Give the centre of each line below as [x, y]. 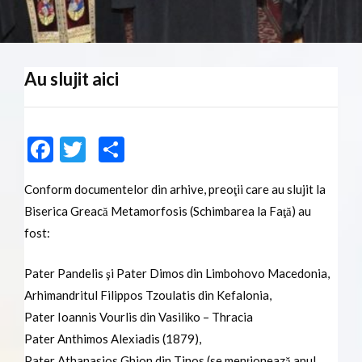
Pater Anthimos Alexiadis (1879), [113, 338]
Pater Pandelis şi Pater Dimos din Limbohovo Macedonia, [177, 273]
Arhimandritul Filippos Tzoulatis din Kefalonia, [148, 295]
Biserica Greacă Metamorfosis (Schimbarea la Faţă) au [168, 211]
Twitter [128, 149]
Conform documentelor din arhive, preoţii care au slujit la [175, 189]
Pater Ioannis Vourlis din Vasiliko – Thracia [139, 316]
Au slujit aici [72, 79]
